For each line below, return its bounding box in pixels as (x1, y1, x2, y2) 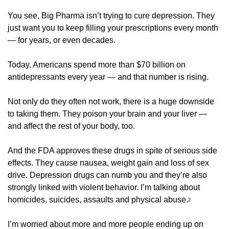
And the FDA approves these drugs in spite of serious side (8, 146, 217, 155)
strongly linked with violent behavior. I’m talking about (8, 182, 200, 192)
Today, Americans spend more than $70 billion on (8, 60, 186, 69)
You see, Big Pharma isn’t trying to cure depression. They (8, 11, 215, 20)
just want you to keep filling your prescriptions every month (8, 23, 218, 32)
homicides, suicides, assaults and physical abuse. (8, 195, 188, 204)
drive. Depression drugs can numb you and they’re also (8, 170, 207, 179)
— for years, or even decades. (8, 35, 118, 44)
